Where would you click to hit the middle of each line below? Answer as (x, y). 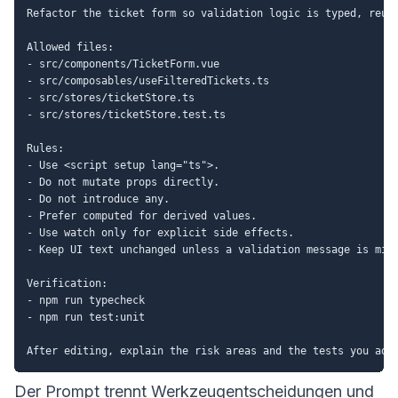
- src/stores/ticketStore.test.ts (126, 114)
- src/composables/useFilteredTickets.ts (148, 80)
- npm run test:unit (86, 317)
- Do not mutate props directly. (123, 182)
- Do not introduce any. (98, 199)
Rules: (45, 148)
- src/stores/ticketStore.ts (111, 97)
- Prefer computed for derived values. (142, 215)
